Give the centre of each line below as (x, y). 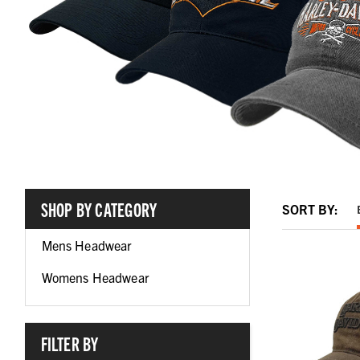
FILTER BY (70, 344)
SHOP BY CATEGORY (99, 209)
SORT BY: (310, 209)
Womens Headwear (95, 278)
